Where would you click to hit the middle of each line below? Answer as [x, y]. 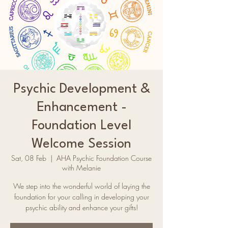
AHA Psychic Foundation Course [104, 158]
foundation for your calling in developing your [81, 197]
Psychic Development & [81, 89]
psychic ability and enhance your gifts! [81, 207]
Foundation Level [81, 126]
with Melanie [81, 168]
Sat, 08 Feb [29, 158]
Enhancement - [81, 107]
